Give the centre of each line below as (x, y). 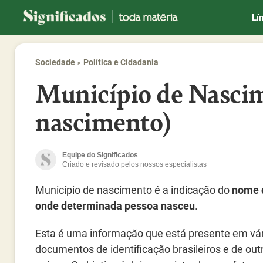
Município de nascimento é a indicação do (134, 190)
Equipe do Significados (100, 155)
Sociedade (55, 62)
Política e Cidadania (121, 62)
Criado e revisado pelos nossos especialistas (134, 164)
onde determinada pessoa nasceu (115, 206)
